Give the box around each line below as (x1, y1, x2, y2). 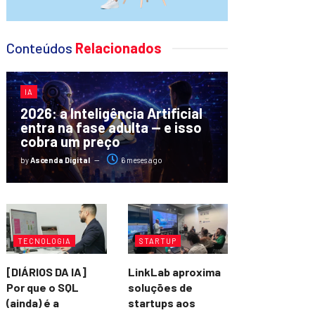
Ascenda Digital (30, 155, 91, 165)
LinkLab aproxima (127, 265, 221, 278)
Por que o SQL (6, 281, 79, 294)
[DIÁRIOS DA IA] (6, 265, 87, 278)
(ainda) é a (6, 296, 60, 309)
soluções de (127, 281, 193, 294)
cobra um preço (20, 132, 121, 150)
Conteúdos (6, 39, 73, 57)
